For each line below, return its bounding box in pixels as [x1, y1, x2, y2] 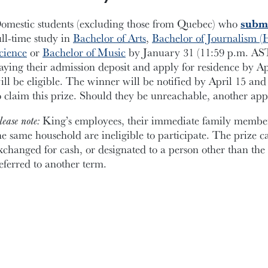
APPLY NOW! [156, 217, 213, 230]
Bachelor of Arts [73, 29, 146, 45]
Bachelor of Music [42, 44, 126, 60]
